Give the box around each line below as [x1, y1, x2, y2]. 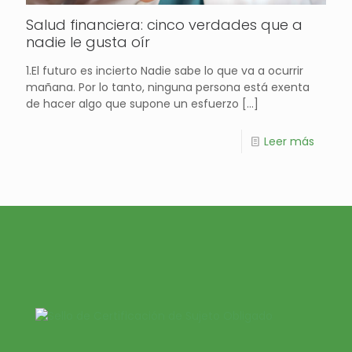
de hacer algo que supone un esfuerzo [26, 96, 239, 112]
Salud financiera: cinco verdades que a [26, 15, 302, 35]
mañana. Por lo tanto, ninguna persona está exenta [26, 79, 310, 96]
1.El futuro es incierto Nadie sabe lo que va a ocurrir [26, 63, 303, 79]
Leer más [264, 134, 314, 150]
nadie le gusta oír [26, 32, 150, 53]
